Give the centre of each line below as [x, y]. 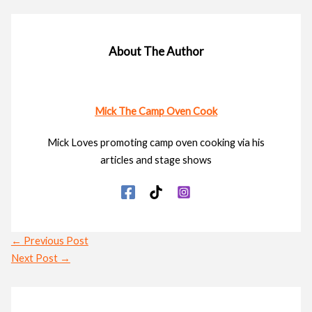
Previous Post [55, 240]
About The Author [156, 51]
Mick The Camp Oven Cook [156, 111]
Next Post [35, 258]
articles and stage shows [156, 160]
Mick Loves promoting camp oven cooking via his [156, 143]
